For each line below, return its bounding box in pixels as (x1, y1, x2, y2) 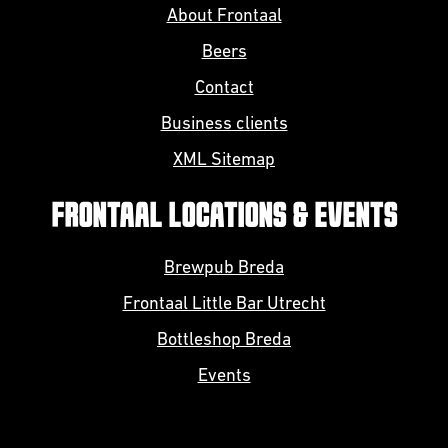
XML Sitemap (173, 151, 275, 170)
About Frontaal (166, 7, 282, 26)
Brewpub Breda (164, 259, 284, 278)
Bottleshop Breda (157, 331, 291, 350)
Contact (194, 79, 254, 98)
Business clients (160, 115, 288, 134)
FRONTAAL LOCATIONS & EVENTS (51, 201, 397, 233)
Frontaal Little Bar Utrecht (122, 295, 326, 314)
